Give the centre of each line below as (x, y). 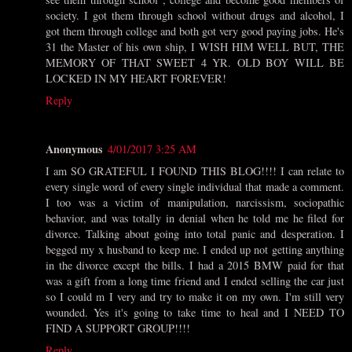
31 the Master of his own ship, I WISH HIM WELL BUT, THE (195, 47)
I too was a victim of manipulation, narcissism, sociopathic (195, 203)
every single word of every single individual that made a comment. (195, 187)
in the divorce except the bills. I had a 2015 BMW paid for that (195, 266)
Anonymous (74, 149)
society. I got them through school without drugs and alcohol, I (195, 16)
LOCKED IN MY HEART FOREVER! (136, 79)
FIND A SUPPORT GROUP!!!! (118, 328)
